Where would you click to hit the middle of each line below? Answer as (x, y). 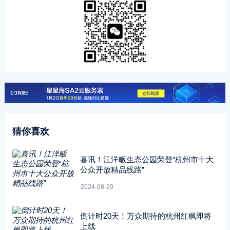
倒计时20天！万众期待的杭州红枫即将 (146, 216)
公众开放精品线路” (112, 170)
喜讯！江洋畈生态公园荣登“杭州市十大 (147, 159)
